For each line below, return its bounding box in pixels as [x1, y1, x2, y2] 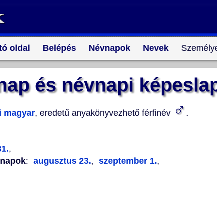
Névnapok [88, 43, 130, 53]
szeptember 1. [96, 155, 157, 166]
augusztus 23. [33, 155, 91, 166]
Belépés [42, 43, 76, 53]
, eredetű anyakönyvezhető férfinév [35, 108, 173, 118]
